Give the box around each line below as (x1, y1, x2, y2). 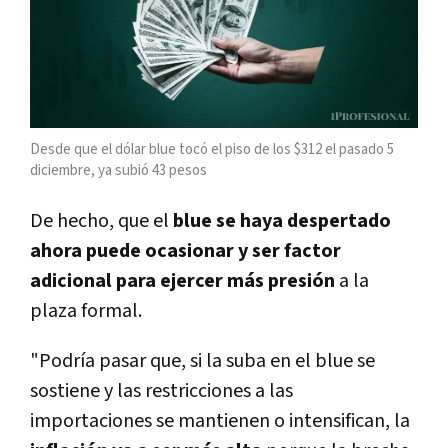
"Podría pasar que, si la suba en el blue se (30, 347, 375, 374)
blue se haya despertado (173, 207, 391, 234)
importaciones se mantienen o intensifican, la (30, 407, 410, 434)
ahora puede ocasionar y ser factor (30, 237, 341, 264)
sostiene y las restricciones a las (30, 377, 293, 404)
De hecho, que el (30, 207, 173, 234)
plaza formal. (30, 297, 142, 324)
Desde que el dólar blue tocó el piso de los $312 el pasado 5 (30, 139, 394, 159)
